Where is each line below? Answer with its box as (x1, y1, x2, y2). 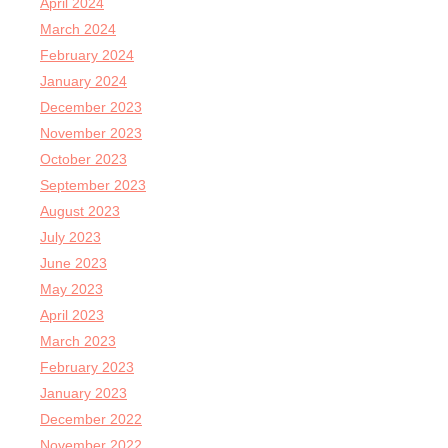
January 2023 (40, 385, 127, 402)
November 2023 (40, 125, 142, 142)
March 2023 (40, 333, 116, 350)
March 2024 (40, 21, 116, 38)
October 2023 (40, 151, 127, 168)
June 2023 (40, 255, 107, 272)
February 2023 (40, 359, 134, 376)
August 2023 (40, 203, 120, 220)
